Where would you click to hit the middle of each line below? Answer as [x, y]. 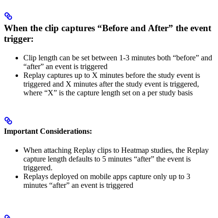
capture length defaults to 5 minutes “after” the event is [107, 159]
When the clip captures [51, 28]
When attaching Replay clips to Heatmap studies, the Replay [116, 150]
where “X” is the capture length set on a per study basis [108, 92]
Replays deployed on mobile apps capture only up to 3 [107, 177]
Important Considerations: [48, 131]
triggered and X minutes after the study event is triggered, [111, 84]
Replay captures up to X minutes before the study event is [112, 75]
